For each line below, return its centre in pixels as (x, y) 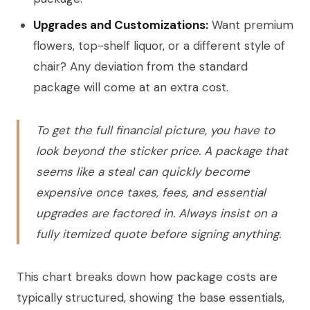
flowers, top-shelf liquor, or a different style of (159, 46)
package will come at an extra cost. (131, 88)
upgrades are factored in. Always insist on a (156, 213)
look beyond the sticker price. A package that (162, 151)
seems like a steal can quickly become (143, 172)
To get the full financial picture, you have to (155, 130)
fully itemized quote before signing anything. (158, 234)
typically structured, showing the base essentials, (151, 298)
